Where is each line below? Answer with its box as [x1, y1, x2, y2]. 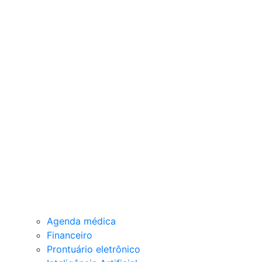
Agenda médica [47, 215, 116, 227]
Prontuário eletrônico [47, 243, 140, 256]
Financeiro [47, 229, 92, 242]
